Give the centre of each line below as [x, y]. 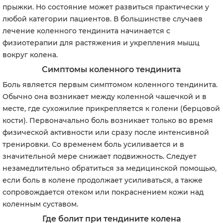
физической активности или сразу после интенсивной [106, 132]
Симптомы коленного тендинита [111, 69]
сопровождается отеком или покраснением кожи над [103, 192]
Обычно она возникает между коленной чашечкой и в [105, 97]
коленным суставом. [40, 204]
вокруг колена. [30, 55]
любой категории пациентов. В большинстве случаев [103, 19]
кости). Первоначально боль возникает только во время [108, 120]
